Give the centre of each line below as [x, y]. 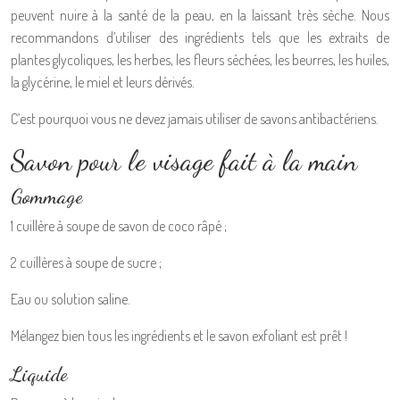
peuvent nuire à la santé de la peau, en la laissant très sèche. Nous [200, 15]
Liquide [39, 374]
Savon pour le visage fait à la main [184, 161]
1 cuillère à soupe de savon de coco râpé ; [119, 226]
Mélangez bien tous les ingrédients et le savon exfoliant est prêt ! [179, 336]
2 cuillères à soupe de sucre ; [86, 262]
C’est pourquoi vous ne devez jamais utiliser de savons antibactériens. [195, 119]
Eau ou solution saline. [71, 299]
